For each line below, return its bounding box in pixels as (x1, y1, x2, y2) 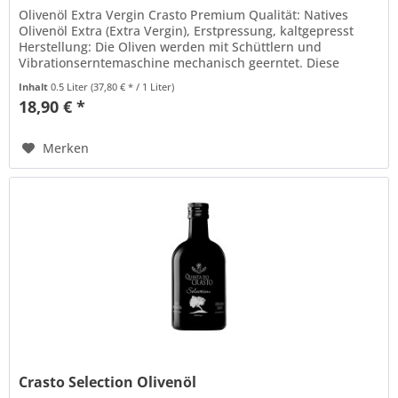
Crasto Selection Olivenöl (19, 371, 197, 392)
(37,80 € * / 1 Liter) (91, 79, 175, 93)
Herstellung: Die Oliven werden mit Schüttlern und (19, 37, 322, 55)
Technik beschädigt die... (19, 69, 169, 87)
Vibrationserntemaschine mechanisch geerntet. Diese (19, 53, 340, 71)
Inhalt (19, 79, 52, 93)
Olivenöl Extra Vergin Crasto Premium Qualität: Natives (19, 5, 349, 23)
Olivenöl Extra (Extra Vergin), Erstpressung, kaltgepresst (19, 21, 354, 39)
